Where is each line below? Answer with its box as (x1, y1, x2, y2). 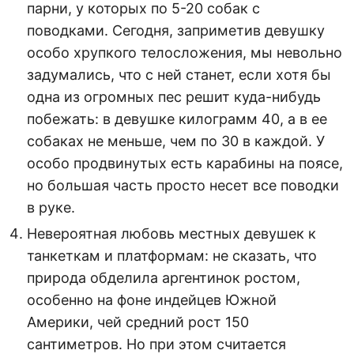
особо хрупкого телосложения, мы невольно (27, 43, 342, 61)
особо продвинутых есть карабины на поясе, (27, 154, 343, 171)
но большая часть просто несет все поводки (27, 176, 339, 194)
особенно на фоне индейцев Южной (27, 291, 277, 308)
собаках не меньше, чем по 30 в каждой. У (27, 132, 325, 149)
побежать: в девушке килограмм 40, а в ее (27, 110, 327, 127)
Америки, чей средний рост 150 (27, 313, 249, 330)
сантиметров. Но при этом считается (27, 335, 286, 352)
